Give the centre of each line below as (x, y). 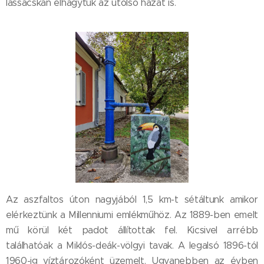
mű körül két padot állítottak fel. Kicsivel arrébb (132, 230)
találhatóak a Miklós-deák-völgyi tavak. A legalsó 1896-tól (132, 246)
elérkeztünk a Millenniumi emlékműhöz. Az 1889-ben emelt (132, 215)
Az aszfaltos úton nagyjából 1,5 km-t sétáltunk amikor (132, 200)
